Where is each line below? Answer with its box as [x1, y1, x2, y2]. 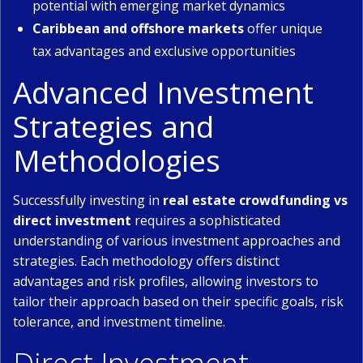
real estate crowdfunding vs [163, 191, 348, 209]
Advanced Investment [13, 72, 314, 113]
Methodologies [13, 140, 220, 181]
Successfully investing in [13, 191, 163, 209]
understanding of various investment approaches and [13, 232, 340, 250]
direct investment [13, 211, 131, 229]
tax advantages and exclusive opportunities [32, 42, 296, 60]
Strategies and [13, 106, 214, 147]
